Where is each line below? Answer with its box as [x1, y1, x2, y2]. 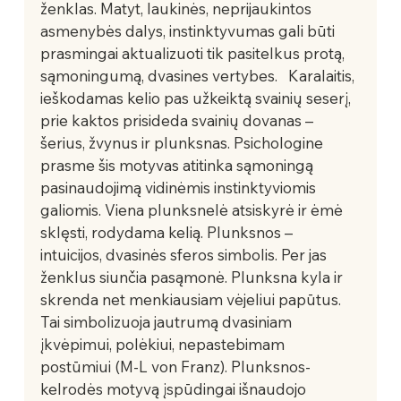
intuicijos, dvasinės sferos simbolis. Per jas [39, 244, 330, 264]
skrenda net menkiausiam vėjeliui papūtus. [39, 289, 345, 309]
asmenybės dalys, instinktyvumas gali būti [39, 21, 338, 40]
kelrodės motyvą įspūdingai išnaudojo [39, 379, 310, 398]
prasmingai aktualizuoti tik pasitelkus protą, [39, 43, 348, 63]
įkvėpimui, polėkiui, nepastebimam [39, 334, 288, 354]
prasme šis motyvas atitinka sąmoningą [39, 155, 317, 175]
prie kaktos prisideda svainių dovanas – [39, 110, 317, 130]
